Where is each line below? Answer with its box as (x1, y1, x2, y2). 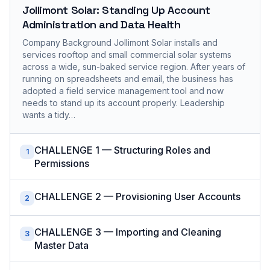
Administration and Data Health (22, 17, 181, 31)
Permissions (34, 157, 89, 169)
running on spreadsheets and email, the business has (22, 73, 233, 84)
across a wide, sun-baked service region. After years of (22, 61, 245, 72)
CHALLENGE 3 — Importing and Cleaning (34, 225, 221, 238)
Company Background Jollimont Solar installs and (22, 37, 218, 48)
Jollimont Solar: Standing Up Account (22, 2, 210, 17)
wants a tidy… (22, 109, 75, 120)
